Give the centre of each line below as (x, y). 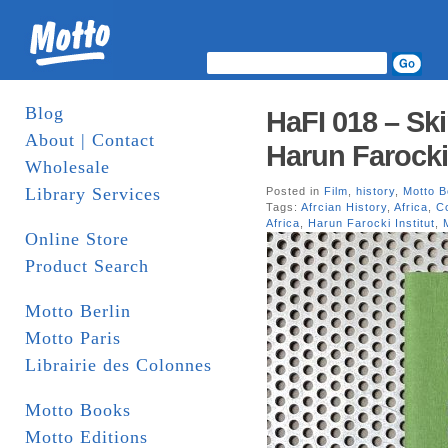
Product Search (87, 266)
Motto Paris (73, 338)
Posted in (295, 191)
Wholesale (67, 167)
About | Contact (90, 140)
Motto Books (78, 410)
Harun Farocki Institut (371, 223)
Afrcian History (344, 207)
